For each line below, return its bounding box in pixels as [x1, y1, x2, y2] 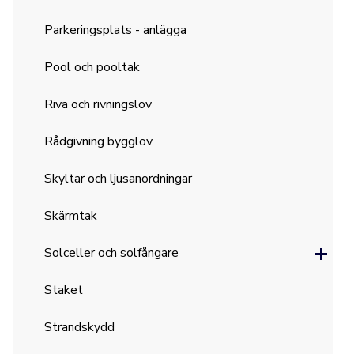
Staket [44, 281, 84, 299]
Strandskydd [44, 318, 115, 336]
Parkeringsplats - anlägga [44, 21, 187, 39]
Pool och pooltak [44, 58, 141, 76]
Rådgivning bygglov [44, 133, 153, 150]
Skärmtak [44, 207, 98, 224]
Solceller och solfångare [44, 244, 179, 262]
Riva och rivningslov [44, 96, 153, 113]
